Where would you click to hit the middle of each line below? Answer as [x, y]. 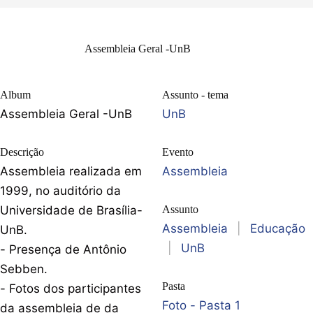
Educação [278, 228]
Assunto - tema [195, 94]
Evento [178, 152]
